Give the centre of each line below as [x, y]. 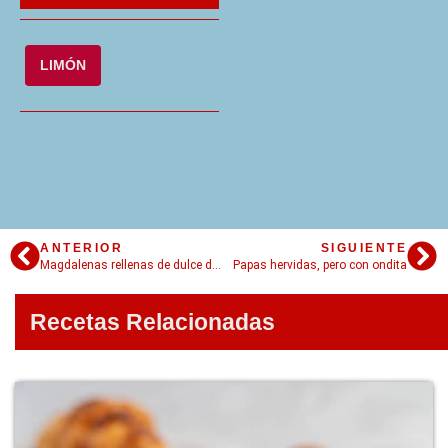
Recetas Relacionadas [152, 321]
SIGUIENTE [363, 247]
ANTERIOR [81, 247]
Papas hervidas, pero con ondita [320, 264]
